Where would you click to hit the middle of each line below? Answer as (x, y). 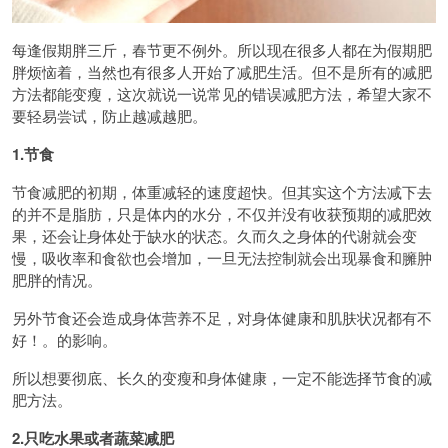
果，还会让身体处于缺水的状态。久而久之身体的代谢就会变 (214, 236)
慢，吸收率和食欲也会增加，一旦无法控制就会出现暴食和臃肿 (222, 258)
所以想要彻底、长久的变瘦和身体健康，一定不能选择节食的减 (222, 378)
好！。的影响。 (64, 340)
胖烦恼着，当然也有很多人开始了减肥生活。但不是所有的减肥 (222, 72)
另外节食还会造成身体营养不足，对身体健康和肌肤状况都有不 (222, 318)
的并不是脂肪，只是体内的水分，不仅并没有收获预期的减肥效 (222, 214)
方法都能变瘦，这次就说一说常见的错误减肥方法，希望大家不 (222, 94)
